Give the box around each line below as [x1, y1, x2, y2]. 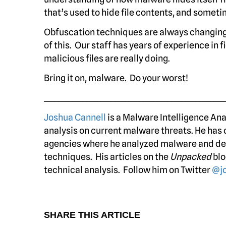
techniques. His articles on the [44, 151, 170, 162]
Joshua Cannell [44, 112, 106, 123]
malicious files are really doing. [44, 53, 170, 64]
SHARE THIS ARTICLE [44, 210, 140, 220]
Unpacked [170, 151, 211, 162]
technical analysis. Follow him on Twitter [44, 164, 212, 175]
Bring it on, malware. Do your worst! [44, 73, 188, 83]
